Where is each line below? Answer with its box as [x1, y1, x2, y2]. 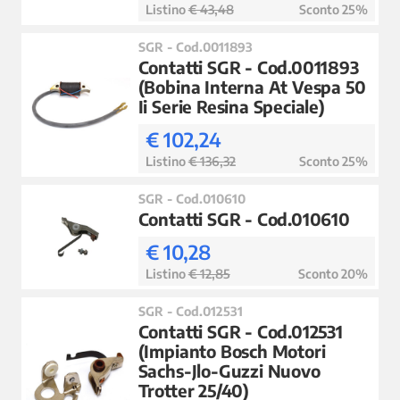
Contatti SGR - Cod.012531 [137, 320, 343, 342]
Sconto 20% [297, 264, 368, 281]
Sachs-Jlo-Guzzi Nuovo [137, 359, 321, 381]
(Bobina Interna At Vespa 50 [137, 75, 366, 97]
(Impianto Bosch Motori [137, 339, 326, 362]
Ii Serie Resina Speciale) [137, 95, 325, 117]
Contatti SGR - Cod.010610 [137, 207, 350, 229]
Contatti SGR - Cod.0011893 [137, 55, 359, 78]
